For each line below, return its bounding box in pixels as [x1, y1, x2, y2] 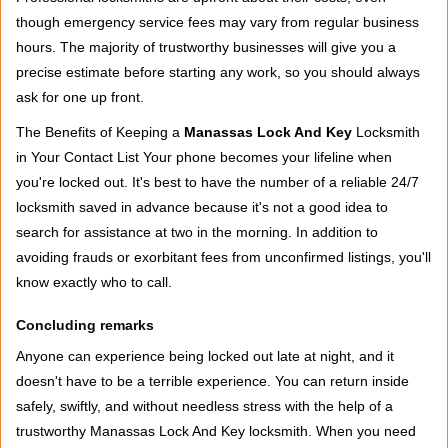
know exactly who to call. [16, 274, 176, 290]
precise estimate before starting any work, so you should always [16, 64, 420, 80]
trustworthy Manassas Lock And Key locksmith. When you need [16, 423, 416, 439]
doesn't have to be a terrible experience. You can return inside [16, 373, 409, 389]
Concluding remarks [16, 317, 154, 333]
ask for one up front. [16, 89, 144, 105]
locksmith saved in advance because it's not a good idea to [16, 199, 388, 215]
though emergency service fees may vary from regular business [16, 14, 419, 30]
